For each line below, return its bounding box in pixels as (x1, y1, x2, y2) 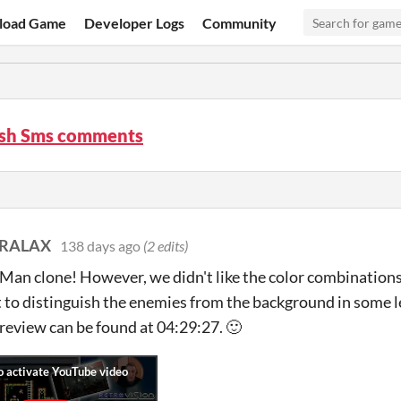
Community (202, 13, 277, 31)
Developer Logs (84, 13, 185, 31)
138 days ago (60, 237, 141, 254)
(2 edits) (143, 237, 188, 254)
